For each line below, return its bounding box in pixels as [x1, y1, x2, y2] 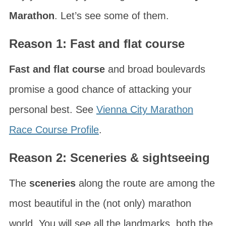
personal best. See [9, 104, 96, 115]
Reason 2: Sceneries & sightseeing [9, 151, 210, 164]
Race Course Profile [9, 124, 99, 135]
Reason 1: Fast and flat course [9, 37, 185, 50]
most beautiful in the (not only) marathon [9, 198, 191, 209]
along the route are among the [75, 178, 215, 189]
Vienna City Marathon [96, 104, 193, 115]
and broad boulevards [104, 64, 205, 75]
